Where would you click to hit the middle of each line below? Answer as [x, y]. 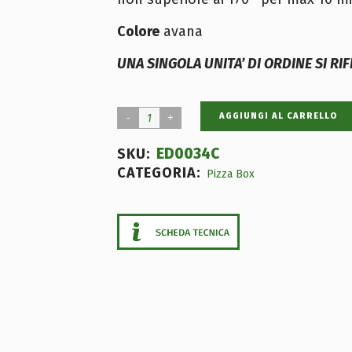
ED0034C [188, 153]
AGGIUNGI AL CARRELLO [279, 115]
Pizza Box [231, 174]
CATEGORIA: [161, 172]
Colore [138, 31]
